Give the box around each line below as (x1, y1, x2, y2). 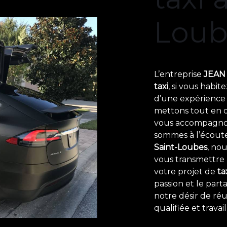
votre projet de (154, 166, 217, 176)
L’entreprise (154, 69, 204, 79)
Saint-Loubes (154, 142, 207, 152)
